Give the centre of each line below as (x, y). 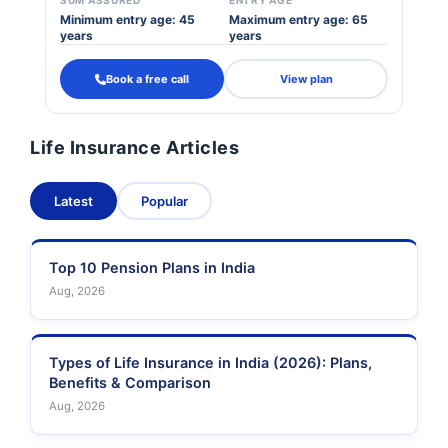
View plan (306, 78)
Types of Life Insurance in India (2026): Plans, (210, 363)
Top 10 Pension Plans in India (152, 268)
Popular (164, 201)
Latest (73, 201)
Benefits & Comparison (130, 383)
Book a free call (147, 78)
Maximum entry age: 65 (298, 19)
